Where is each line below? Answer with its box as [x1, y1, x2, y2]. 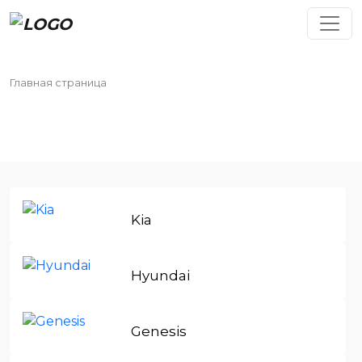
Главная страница [10, 75, 109, 89]
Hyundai [131, 267, 191, 284]
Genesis [131, 322, 187, 339]
